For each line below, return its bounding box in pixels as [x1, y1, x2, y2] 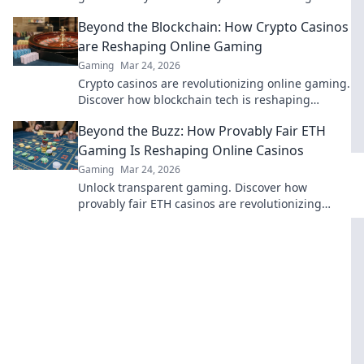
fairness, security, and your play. [78, 108, 254, 123]
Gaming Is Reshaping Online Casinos [78, 141, 304, 159]
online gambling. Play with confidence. [78, 212, 289, 227]
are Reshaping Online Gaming [78, 37, 262, 55]
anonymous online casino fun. [78, 4, 242, 19]
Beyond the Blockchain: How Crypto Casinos [78, 18, 349, 36]
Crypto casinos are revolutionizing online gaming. [78, 76, 350, 91]
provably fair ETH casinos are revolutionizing [78, 196, 322, 211]
